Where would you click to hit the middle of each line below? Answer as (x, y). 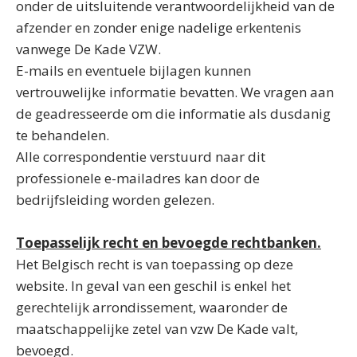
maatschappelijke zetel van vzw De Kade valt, (157, 329)
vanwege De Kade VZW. (88, 49)
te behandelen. (63, 135)
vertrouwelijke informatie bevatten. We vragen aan (175, 92)
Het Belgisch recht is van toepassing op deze (155, 264)
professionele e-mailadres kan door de (138, 178)
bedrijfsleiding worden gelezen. (115, 200)
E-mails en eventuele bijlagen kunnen (133, 71)
